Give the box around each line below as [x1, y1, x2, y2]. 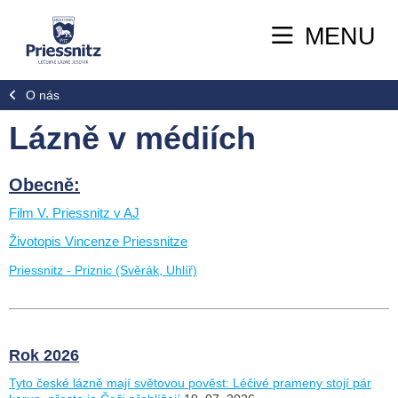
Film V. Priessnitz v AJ [9, 205, 139, 220]
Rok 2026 [9, 346, 79, 364]
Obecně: [9, 174, 80, 195]
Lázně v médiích [9, 119, 256, 156]
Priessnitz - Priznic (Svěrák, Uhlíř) [9, 262, 197, 277]
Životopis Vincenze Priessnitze [9, 234, 187, 249]
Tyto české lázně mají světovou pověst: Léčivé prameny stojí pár [9, 375, 371, 390]
